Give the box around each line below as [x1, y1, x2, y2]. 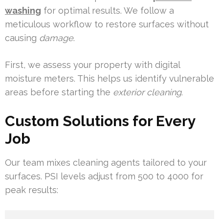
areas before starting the [5, 87, 113, 98]
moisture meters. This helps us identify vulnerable [5, 73, 214, 84]
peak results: [5, 185, 58, 196]
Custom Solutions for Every [5, 112, 196, 130]
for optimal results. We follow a [41, 5, 174, 16]
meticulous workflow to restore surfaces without [5, 19, 209, 30]
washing [5, 5, 41, 16]
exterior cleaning [113, 87, 181, 98]
